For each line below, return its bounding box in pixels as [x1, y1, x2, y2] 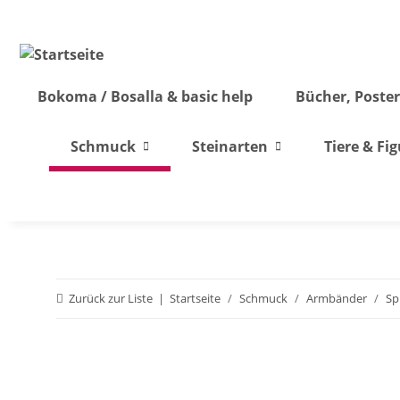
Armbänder [306, 290, 367, 306]
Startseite [170, 290, 221, 306]
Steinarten [191, 137, 268, 156]
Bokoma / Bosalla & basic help [37, 87, 253, 106]
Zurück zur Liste [69, 290, 153, 306]
